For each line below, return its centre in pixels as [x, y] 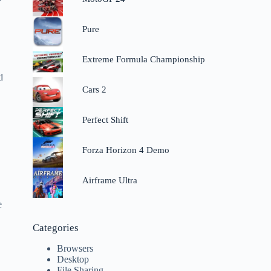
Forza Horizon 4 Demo [126, 150]
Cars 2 [94, 90]
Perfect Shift [105, 120]
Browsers [75, 249]
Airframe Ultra [109, 181]
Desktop [73, 260]
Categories [56, 228]
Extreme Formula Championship [143, 60]
